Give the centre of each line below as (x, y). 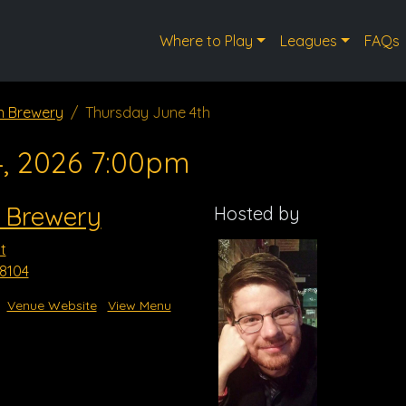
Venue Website (52, 305)
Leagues (308, 41)
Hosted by (257, 213)
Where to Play (207, 41)
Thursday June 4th (148, 112)
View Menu (139, 305)
